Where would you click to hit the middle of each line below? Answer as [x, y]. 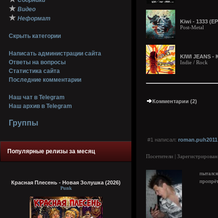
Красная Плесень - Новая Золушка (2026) [66, 182]
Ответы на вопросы [37, 62]
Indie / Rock [194, 62]
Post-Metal [192, 27]
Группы [24, 123]
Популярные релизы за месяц [51, 151]
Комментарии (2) [175, 101]
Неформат [34, 18]
